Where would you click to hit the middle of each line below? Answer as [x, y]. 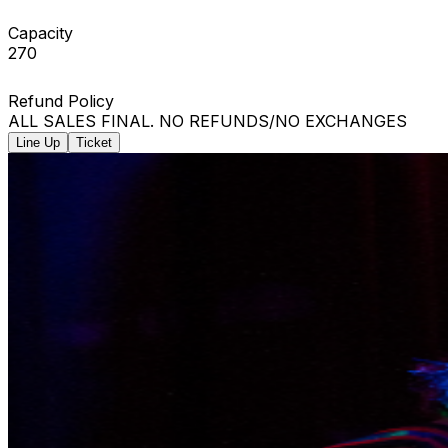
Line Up [38, 142]
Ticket [94, 142]
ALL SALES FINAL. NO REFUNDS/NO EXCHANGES [207, 120]
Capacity [40, 32]
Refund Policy [61, 100]
